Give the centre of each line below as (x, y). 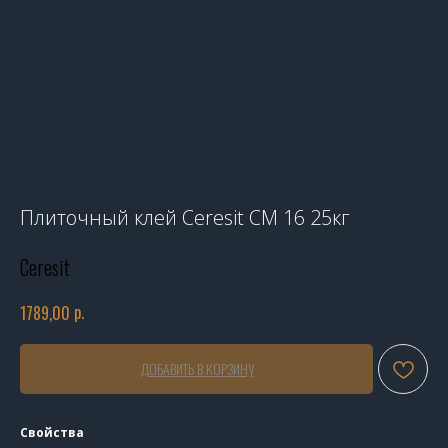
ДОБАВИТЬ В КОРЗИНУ (196, 369)
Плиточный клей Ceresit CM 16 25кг (185, 217)
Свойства (52, 433)
